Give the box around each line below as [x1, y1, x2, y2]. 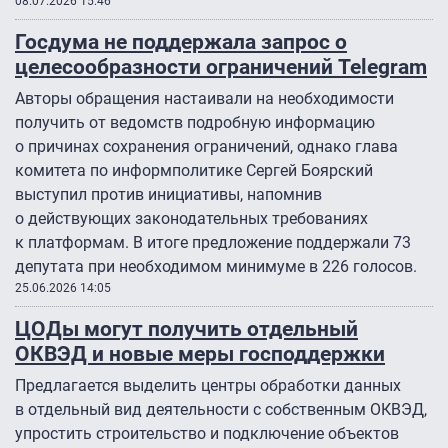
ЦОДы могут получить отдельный [15, 316, 358, 342]
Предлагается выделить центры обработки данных [15, 376, 401, 396]
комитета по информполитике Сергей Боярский [15, 161, 373, 181]
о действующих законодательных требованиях [15, 209, 368, 229]
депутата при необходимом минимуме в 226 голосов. [15, 257, 417, 277]
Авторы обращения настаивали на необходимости [15, 89, 394, 109]
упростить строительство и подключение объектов [15, 424, 399, 444]
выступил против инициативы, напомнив [15, 185, 322, 205]
